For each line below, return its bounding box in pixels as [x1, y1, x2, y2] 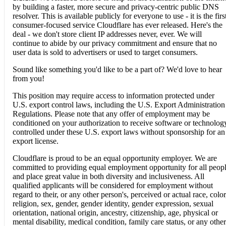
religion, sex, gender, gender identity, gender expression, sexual [13, 199, 213, 208]
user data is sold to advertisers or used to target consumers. [13, 47, 198, 56]
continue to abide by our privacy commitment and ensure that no [13, 38, 217, 47]
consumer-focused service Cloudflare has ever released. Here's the [13, 20, 222, 29]
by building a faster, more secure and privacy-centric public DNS [13, 2, 219, 11]
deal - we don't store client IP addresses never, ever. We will [13, 29, 202, 38]
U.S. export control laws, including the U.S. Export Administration [13, 100, 225, 109]
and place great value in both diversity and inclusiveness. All [13, 172, 204, 181]
